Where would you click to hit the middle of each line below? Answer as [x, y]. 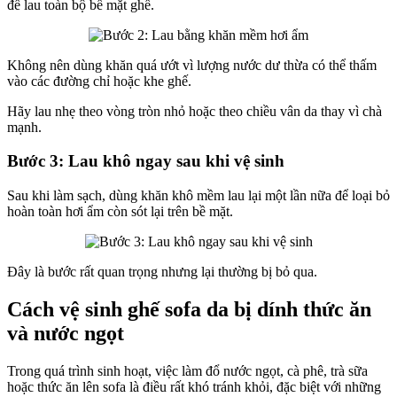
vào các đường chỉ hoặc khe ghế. [99, 81]
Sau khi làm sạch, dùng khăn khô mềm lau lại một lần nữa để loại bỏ [198, 196]
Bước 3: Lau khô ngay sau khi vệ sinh [146, 161]
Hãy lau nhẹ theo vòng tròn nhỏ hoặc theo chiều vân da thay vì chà [195, 111]
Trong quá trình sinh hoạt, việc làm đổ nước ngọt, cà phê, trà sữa [187, 370]
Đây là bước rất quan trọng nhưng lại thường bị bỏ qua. [162, 272]
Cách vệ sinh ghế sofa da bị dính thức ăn [189, 309]
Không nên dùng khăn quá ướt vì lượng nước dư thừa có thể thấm [192, 65]
